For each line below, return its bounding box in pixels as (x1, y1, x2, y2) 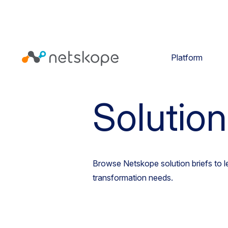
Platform (170, 52, 203, 63)
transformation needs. (93, 173, 173, 183)
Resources (158, 64, 194, 72)
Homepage (100, 64, 138, 72)
